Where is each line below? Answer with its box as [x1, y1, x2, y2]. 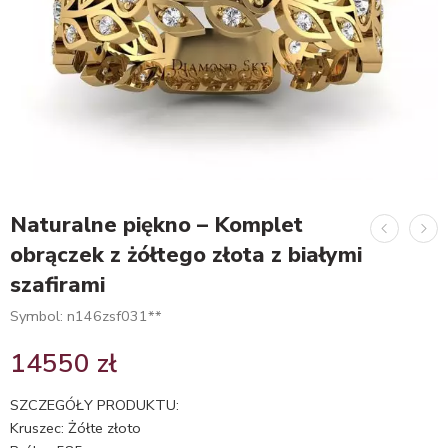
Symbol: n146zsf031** [10, 306, 162, 326]
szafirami [10, 270, 105, 300]
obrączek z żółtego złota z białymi [10, 240, 362, 270]
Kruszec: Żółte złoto [10, 418, 141, 438]
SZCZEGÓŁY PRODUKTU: [10, 395, 179, 415]
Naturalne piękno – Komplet [10, 210, 303, 240]
